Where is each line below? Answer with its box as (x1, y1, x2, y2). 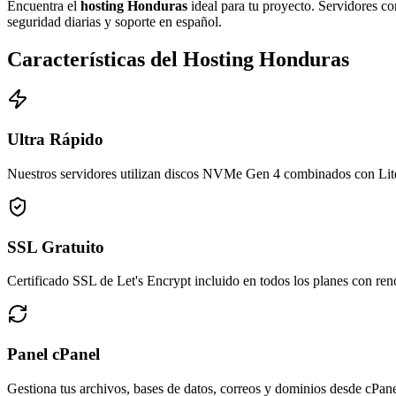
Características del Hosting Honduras (7, 47, 349, 71)
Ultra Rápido (7, 130, 103, 149)
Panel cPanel (7, 345, 100, 363)
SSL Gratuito (7, 237, 104, 256)
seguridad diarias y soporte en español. (7, 13, 222, 29)
